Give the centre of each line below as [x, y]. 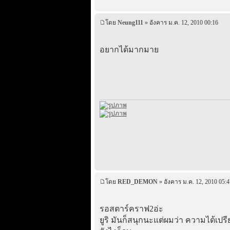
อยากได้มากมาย [129, 49]
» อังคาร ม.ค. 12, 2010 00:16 [180, 22]
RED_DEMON [137, 181]
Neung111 [130, 22]
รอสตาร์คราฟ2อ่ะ [131, 208]
